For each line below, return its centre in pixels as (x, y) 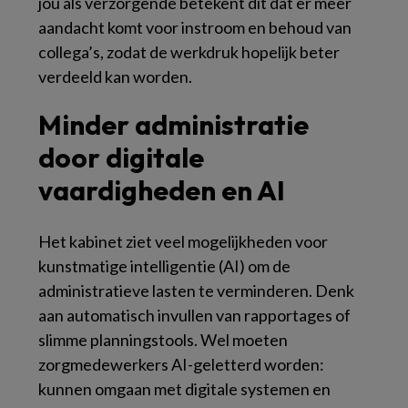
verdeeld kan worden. (115, 77)
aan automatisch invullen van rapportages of (194, 316)
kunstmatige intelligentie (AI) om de (164, 266)
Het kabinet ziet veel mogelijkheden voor (183, 242)
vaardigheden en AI (162, 191)
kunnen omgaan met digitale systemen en (184, 389)
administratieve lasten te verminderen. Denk (196, 291)
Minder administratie (173, 125)
